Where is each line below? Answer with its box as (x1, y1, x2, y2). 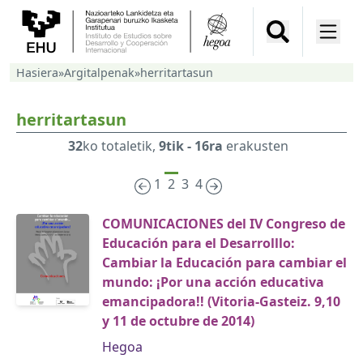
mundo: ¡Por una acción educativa (102, 273, 324, 292)
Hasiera (16, 65, 58, 81)
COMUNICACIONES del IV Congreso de (102, 215, 345, 233)
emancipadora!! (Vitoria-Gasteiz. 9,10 (102, 293, 340, 311)
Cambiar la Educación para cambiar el (102, 254, 347, 272)
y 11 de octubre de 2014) (102, 312, 254, 331)
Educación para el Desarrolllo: (102, 234, 295, 253)
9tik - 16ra (159, 137, 223, 156)
